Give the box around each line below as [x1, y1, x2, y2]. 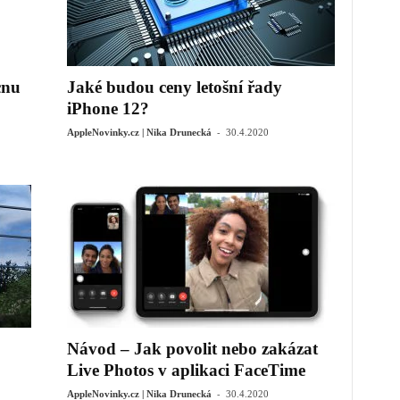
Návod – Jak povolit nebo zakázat [66, 339, 318, 358]
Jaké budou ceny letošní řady [66, 78, 282, 96]
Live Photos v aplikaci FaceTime [66, 361, 305, 379]
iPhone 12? [66, 99, 149, 118]
